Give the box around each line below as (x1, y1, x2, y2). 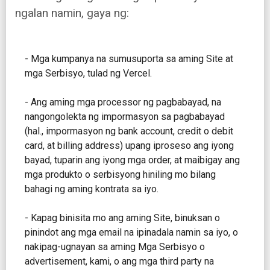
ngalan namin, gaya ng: (15, 6, 129, 20)
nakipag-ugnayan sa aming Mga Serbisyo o (25, 241, 205, 253)
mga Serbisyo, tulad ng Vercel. (25, 67, 152, 80)
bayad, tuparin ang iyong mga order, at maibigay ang (25, 154, 240, 166)
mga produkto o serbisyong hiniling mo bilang (25, 169, 216, 181)
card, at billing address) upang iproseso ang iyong (25, 140, 234, 152)
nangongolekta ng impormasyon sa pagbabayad (25, 111, 225, 123)
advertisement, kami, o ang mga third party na (25, 256, 214, 268)
